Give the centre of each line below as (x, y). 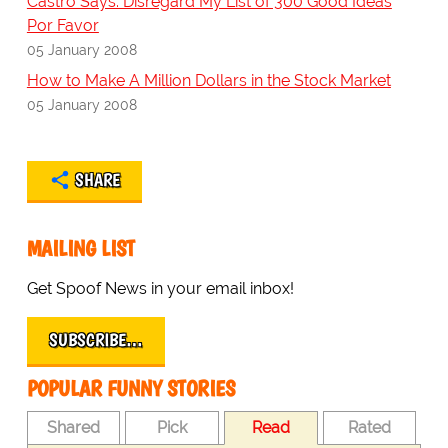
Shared (74, 428)
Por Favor (62, 26)
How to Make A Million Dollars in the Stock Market (208, 81)
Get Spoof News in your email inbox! (160, 289)
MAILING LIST (80, 249)
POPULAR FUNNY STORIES (130, 389)
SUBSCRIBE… (95, 340)
